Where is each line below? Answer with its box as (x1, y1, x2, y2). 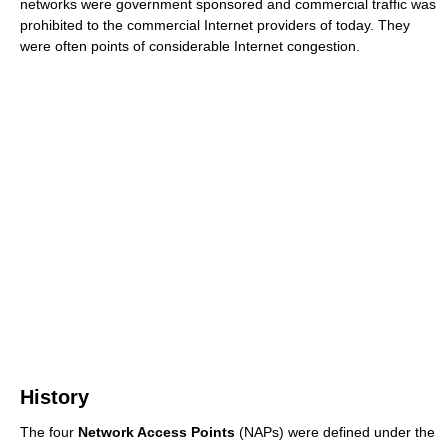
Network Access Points (78, 424, 235, 441)
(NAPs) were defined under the (235, 424, 435, 441)
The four (20, 424, 78, 441)
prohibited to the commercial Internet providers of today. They (20, 17, 410, 34)
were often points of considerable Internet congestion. (20, 38, 360, 55)
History (20, 386, 89, 409)
